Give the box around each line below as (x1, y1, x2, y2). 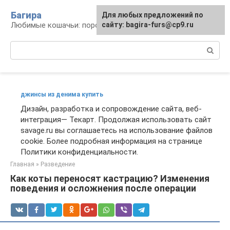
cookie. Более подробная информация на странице (21, 137, 202, 146)
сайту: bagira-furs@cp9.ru (102, 21, 194, 29)
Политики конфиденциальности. (21, 147, 138, 157)
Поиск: (10, 42, 34, 51)
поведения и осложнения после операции (10, 183, 196, 194)
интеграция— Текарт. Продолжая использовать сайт (21, 115, 212, 124)
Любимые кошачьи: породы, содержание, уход (11, 21, 177, 30)
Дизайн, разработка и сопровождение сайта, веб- (21, 104, 202, 113)
